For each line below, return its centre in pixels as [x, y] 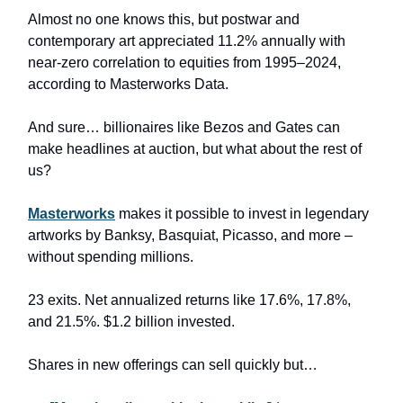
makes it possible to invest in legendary [242, 213]
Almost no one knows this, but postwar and [164, 19]
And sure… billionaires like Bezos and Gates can [184, 127]
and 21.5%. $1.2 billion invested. [131, 321]
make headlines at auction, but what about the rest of [195, 148]
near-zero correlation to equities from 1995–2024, [184, 62]
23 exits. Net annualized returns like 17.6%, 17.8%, [189, 300]
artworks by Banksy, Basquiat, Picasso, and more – [190, 235]
